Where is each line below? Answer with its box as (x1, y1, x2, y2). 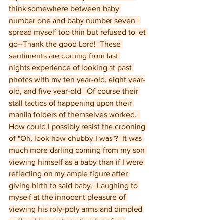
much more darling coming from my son (9, 146, 147, 154)
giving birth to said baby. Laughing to (9, 181, 139, 190)
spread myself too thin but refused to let (9, 28, 148, 36)
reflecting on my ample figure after (9, 169, 130, 178)
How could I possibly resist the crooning (9, 122, 147, 131)
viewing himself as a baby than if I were (9, 158, 145, 166)
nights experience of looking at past (9, 63, 134, 72)
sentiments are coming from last (9, 52, 120, 60)
